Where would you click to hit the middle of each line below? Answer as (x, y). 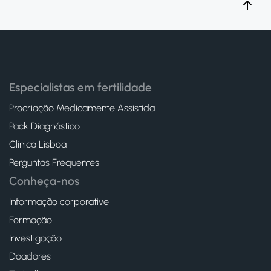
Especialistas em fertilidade (80, 87)
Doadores (30, 256)
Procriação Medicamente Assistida (82, 108)
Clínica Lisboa (38, 144)
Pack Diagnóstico (44, 126)
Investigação (35, 238)
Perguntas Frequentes (54, 162)
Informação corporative (59, 202)
